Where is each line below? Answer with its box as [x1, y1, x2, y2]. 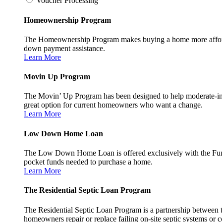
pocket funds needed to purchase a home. [24, 158, 153, 166]
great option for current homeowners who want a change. [24, 101, 203, 110]
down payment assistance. [24, 44, 105, 53]
